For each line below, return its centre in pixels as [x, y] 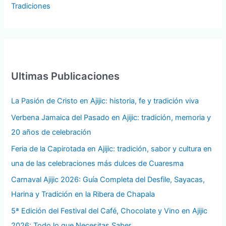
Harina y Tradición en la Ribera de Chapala [83, 194]
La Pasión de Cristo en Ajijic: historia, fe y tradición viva [105, 101]
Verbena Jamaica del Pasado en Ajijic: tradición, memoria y [111, 118]
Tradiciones [31, 6]
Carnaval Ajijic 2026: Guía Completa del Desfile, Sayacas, [108, 180]
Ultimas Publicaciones [66, 76]
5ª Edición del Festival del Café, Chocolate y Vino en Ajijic [109, 211]
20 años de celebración [51, 132]
